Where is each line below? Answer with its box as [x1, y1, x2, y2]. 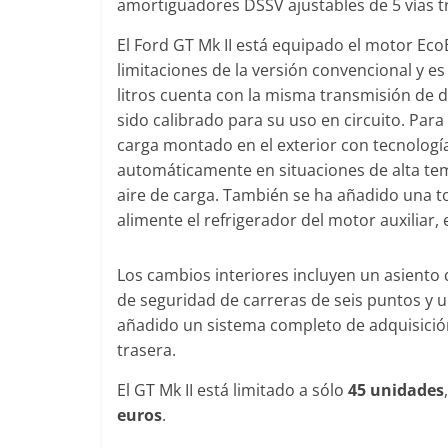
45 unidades [348, 378, 444, 401]
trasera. [117, 338, 176, 361]
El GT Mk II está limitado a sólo [117, 378, 348, 401]
